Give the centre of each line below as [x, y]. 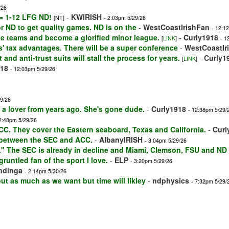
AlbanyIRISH [121, 140]
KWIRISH [86, 17]
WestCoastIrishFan [176, 27]
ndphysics [171, 181]
